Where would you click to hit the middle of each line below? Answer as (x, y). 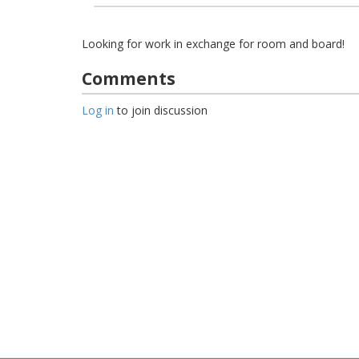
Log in (98, 111)
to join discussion (161, 111)
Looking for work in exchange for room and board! (213, 43)
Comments (129, 79)
